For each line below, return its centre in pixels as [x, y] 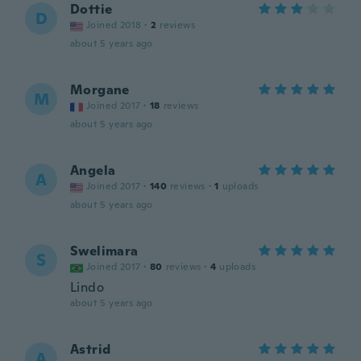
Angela [93, 170]
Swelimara [104, 251]
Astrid [91, 349]
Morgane [100, 90]
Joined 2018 [114, 25]
